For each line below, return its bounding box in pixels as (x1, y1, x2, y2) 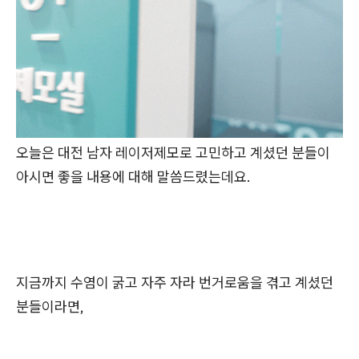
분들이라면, (16, 297, 84, 317)
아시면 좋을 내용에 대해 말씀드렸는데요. (16, 167, 251, 187)
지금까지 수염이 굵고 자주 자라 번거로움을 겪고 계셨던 (16, 273, 333, 292)
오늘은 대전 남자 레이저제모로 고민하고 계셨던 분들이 (16, 143, 330, 163)
